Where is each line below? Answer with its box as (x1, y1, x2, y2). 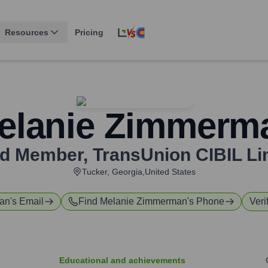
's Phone (187, 196, 224, 207)
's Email (10, 196, 44, 207)
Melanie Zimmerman (100, 196, 187, 207)
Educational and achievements (59, 255, 185, 266)
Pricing (75, 28, 103, 38)
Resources (5, 28, 48, 38)
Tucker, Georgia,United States (82, 167, 196, 177)
